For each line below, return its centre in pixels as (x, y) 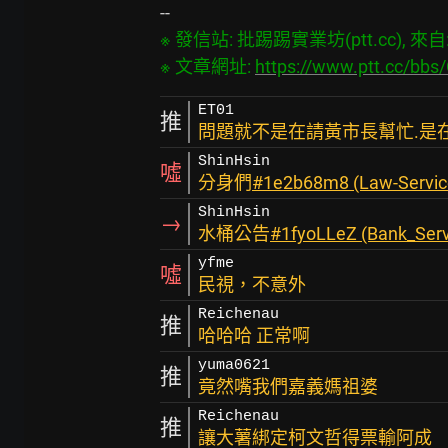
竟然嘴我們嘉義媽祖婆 (288, 386)
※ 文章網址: (207, 66)
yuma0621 (234, 365)
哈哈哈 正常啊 (254, 335)
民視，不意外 (252, 284)
